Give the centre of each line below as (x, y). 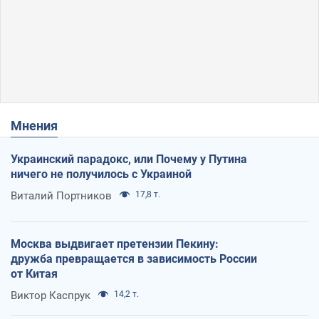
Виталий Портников (61, 196)
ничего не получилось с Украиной (101, 174)
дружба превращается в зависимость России (134, 259)
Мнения (40, 126)
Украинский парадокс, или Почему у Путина (129, 159)
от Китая (34, 274)
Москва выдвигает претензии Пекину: (115, 244)
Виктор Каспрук (51, 296)
